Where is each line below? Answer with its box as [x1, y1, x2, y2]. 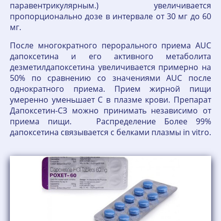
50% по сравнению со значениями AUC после [10, 73, 211, 83]
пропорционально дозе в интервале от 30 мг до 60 [10, 11, 211, 22]
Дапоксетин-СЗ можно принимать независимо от [10, 105, 211, 116]
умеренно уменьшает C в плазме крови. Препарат [10, 94, 211, 105]
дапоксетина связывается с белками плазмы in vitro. [10, 127, 211, 138]
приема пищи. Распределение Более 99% [10, 116, 211, 127]
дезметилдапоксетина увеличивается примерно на [10, 62, 211, 73]
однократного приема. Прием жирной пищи [10, 83, 211, 94]
